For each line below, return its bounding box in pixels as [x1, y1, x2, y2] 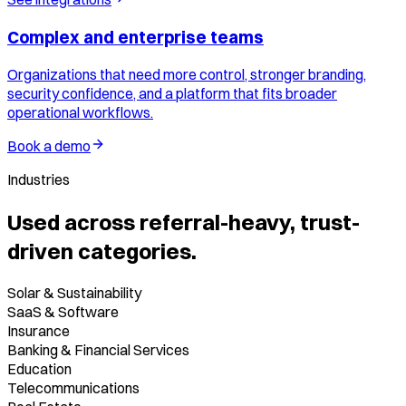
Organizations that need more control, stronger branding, [7, 65, 366, 84]
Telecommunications [7, 379, 140, 398]
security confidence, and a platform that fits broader [7, 84, 337, 103]
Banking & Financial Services [7, 341, 189, 360]
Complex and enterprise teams [7, 26, 264, 48]
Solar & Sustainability [7, 284, 141, 303]
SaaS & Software [7, 303, 119, 322]
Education [7, 360, 72, 379]
